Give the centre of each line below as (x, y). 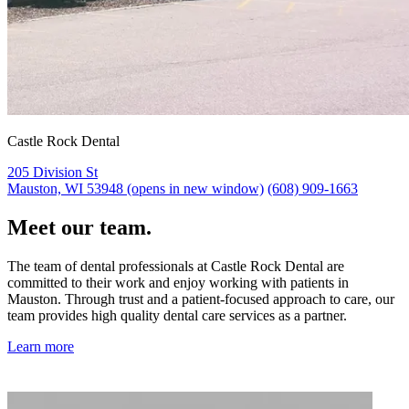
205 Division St (52, 173)
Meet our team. (79, 228)
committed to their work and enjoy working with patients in (178, 283)
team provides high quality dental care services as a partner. (177, 316)
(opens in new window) (194, 189)
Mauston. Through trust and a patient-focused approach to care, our (201, 299)
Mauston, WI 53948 (65, 189)
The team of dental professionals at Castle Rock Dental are (176, 267)
